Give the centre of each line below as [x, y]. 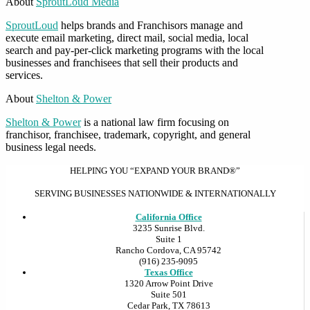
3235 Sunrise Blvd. [168, 228]
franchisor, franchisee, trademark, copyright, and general [128, 134]
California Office [168, 217]
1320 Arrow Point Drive [168, 283]
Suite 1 [168, 239]
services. [24, 75]
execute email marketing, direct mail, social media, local [127, 37]
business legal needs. [51, 147]
